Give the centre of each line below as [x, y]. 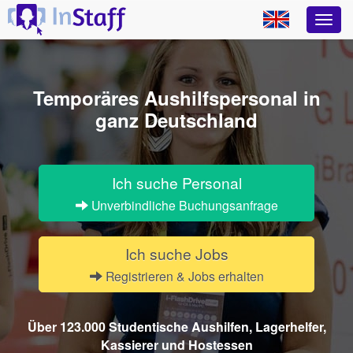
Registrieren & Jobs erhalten [183, 276]
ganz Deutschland [176, 120]
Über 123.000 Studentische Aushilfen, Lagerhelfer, [176, 327]
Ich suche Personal [176, 182]
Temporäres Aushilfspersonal [168, 98]
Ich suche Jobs [176, 254]
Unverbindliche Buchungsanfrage [183, 204]
